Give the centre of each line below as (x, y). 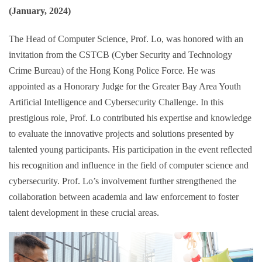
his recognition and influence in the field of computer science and (129, 165)
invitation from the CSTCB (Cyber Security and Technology (120, 54)
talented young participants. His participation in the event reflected (130, 149)
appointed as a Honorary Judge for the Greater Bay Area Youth (125, 86)
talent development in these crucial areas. (84, 212)
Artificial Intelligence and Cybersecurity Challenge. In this (116, 102)
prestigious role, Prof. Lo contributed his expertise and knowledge (130, 118)
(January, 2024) (40, 11)
